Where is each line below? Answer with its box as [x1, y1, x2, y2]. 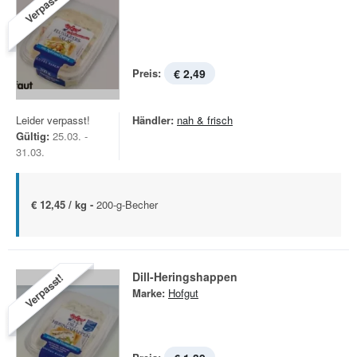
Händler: [132, 112, 174, 127]
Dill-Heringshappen [132, 269, 237, 284]
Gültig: [16, 128, 49, 143]
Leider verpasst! [16, 112, 90, 127]
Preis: [132, 65, 161, 80]
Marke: [132, 285, 165, 300]
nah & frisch [177, 112, 233, 127]
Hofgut [168, 285, 198, 300]
